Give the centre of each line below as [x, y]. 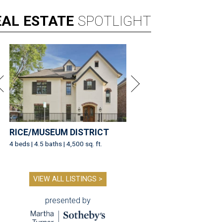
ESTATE [49, 21]
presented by [68, 201]
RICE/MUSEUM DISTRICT [59, 133]
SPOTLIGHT [114, 21]
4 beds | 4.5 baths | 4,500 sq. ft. [56, 144]
